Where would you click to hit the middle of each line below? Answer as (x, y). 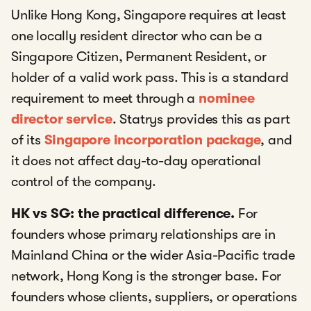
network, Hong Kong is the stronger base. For (146, 276)
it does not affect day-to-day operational (136, 161)
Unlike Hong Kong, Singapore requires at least (149, 15)
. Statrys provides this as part (201, 119)
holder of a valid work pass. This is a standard (150, 78)
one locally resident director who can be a (137, 36)
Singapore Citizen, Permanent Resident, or (139, 57)
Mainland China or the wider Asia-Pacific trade (153, 255)
